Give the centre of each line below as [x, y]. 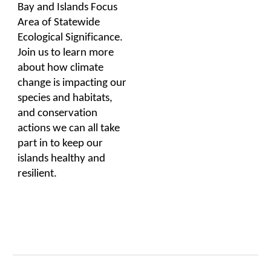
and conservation [58, 113]
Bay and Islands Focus [68, 7]
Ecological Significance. [70, 38]
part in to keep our [60, 143]
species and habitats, [65, 98]
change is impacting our [72, 83]
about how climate [61, 68]
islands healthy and [62, 158]
